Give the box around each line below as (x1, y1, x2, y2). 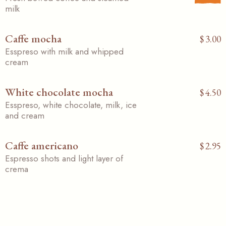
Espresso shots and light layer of (5, 152, 123, 164)
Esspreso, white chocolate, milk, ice (5, 98, 137, 111)
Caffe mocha (5, 31, 62, 46)
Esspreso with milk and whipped (5, 45, 124, 58)
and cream (5, 109, 44, 122)
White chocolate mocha (5, 84, 113, 99)
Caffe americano (5, 138, 78, 153)
